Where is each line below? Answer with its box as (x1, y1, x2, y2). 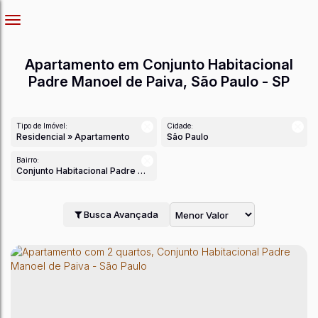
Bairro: (16, 155, 39, 164)
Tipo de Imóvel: (16, 121, 67, 130)
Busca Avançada (82, 209, 158, 220)
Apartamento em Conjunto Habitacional (25, 56, 293, 73)
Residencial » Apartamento (22, 131, 130, 142)
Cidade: (167, 121, 193, 130)
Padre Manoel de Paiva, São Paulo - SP (28, 73, 290, 90)
